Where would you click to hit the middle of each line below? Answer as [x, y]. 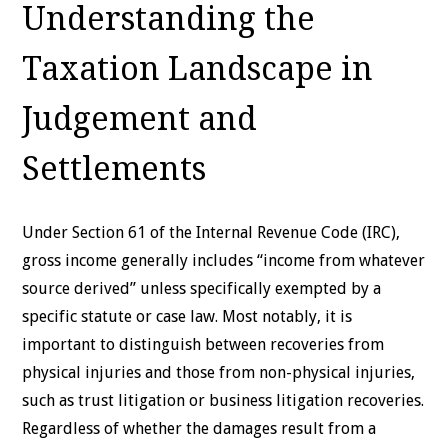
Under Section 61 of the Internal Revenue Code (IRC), [211, 232]
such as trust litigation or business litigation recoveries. [223, 400]
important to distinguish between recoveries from [203, 344]
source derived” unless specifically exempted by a [202, 288]
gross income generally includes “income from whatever [224, 260]
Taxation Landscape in [198, 68]
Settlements [114, 168]
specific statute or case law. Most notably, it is [187, 316]
